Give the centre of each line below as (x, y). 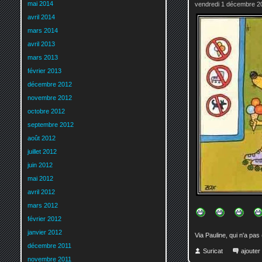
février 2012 (44, 219)
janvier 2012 (45, 232)
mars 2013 (43, 58)
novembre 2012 (50, 98)
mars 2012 (43, 206)
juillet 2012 (42, 152)
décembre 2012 (50, 85)
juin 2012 (40, 165)
